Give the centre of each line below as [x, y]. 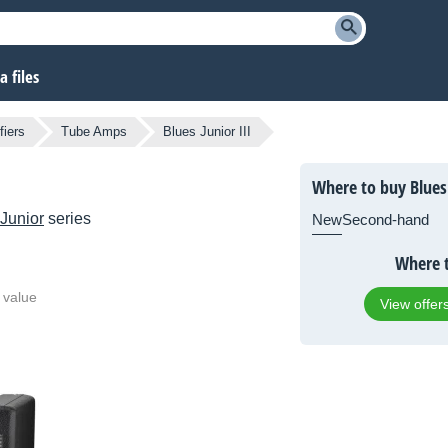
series [67, 219]
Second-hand [385, 220]
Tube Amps [94, 132]
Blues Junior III [207, 132]
